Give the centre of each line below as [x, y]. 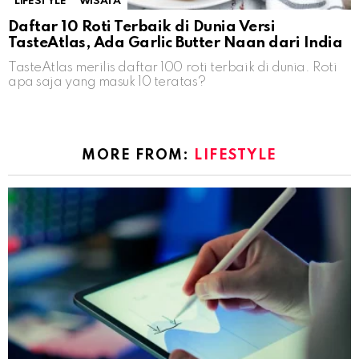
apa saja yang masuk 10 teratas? [107, 83]
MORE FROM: [138, 156]
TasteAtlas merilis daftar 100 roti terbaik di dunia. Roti [173, 68]
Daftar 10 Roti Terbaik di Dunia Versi [142, 27]
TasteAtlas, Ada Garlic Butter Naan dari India [175, 43]
